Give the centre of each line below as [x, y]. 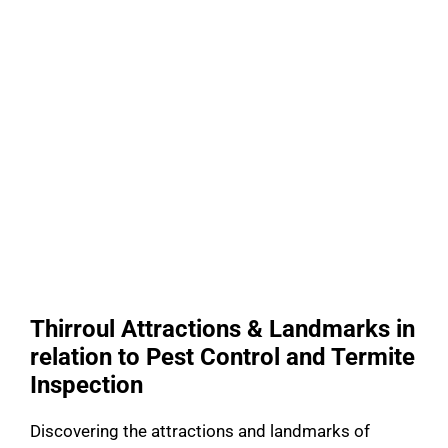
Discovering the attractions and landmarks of [200, 431]
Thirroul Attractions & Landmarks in [222, 329]
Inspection [89, 385]
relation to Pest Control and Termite [222, 357]
